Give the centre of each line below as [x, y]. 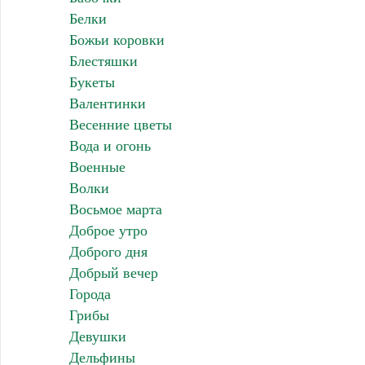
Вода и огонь [110, 146]
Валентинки [107, 104]
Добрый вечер [113, 273]
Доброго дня [108, 252]
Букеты [92, 83]
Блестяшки [103, 62]
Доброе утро [108, 231]
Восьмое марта [115, 210]
